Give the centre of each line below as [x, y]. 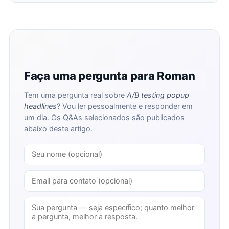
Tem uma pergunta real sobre [75, 95]
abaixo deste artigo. [58, 129]
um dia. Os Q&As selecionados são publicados [104, 118]
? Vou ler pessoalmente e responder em [125, 106]
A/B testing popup [158, 95]
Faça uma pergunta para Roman [110, 76]
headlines [40, 106]
